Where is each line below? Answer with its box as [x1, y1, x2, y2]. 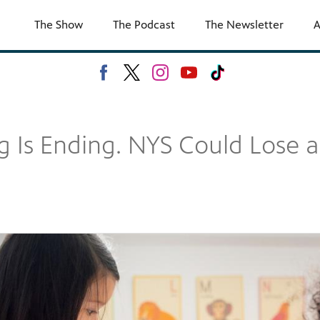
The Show [34, 18, 83, 31]
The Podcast [113, 18, 175, 31]
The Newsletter [205, 18, 284, 31]
